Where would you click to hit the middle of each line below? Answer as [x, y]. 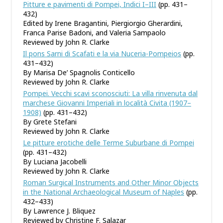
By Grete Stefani [50, 122]
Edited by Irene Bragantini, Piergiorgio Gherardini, [103, 23]
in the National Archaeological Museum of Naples [104, 192]
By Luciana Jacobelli [55, 162]
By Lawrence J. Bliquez [59, 211]
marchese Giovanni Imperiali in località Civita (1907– [107, 103]
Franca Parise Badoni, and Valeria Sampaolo [94, 33]
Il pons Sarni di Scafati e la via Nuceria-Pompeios [102, 54]
